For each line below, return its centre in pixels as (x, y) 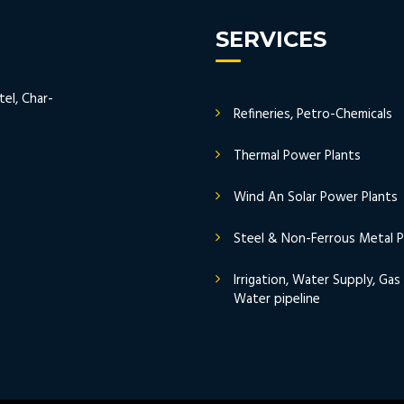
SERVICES (271, 39)
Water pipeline (277, 299)
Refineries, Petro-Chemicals (313, 114)
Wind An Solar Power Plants (316, 197)
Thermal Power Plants (297, 156)
